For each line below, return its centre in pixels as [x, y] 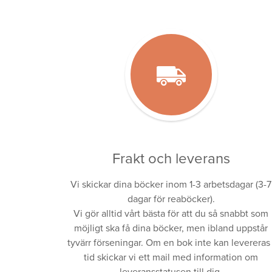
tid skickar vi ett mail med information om [171, 258]
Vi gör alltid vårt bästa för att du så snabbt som [171, 214]
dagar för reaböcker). [171, 199]
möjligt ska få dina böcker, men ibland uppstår [171, 229]
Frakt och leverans [171, 159]
